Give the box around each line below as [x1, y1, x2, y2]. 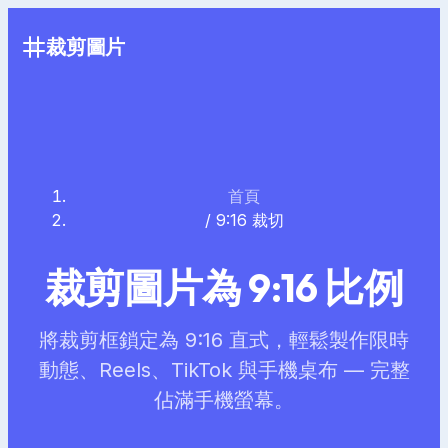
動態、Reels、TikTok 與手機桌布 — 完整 [38, 358, 410, 383]
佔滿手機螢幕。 [154, 388, 294, 413]
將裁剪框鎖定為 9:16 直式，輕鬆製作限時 [39, 328, 409, 353]
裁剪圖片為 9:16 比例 [45, 262, 403, 313]
